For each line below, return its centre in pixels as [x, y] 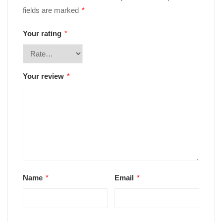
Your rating [43, 34]
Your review [44, 76]
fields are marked [52, 10]
